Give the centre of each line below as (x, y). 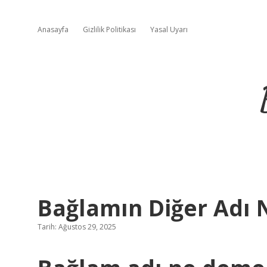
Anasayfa (53, 30)
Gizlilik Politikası (109, 30)
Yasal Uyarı (169, 30)
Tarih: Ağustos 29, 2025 (77, 227)
